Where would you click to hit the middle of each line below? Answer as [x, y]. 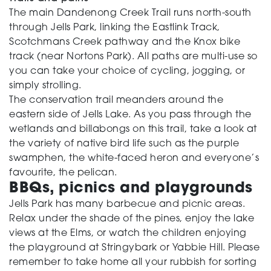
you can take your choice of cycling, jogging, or [127, 71]
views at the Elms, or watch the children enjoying [128, 233]
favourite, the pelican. [63, 173]
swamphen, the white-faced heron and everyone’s [134, 158]
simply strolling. [45, 86]
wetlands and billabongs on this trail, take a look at [133, 129]
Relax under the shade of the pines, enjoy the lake [132, 219]
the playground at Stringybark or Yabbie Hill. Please [134, 248]
